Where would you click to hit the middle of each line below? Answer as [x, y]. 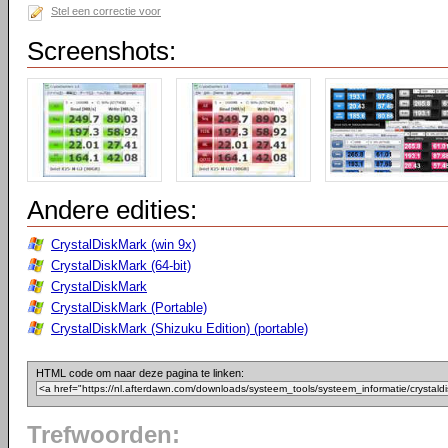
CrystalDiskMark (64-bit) [121, 265]
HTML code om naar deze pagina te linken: [140, 373]
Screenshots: [101, 51]
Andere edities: [112, 210]
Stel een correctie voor [106, 11]
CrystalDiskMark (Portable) [129, 307]
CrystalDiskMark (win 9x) [123, 244]
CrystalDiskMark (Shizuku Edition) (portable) [179, 328]
